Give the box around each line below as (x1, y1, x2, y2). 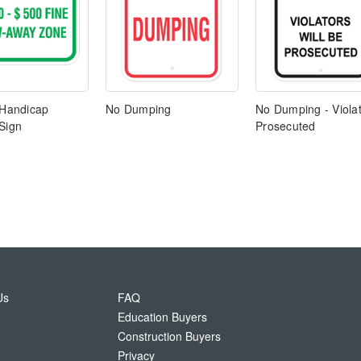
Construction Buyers (118, 328, 221, 345)
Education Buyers (118, 309, 207, 326)
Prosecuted (255, 118, 316, 135)
